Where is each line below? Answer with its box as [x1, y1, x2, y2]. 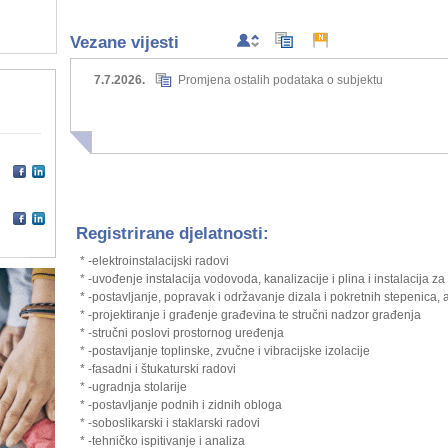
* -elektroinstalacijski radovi [79, 254, 229, 268]
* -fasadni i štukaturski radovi [79, 362, 236, 376]
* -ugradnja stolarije [79, 380, 187, 394]
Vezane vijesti [69, 33, 179, 52]
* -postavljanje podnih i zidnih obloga [79, 398, 282, 412]
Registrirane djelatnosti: [75, 224, 269, 243]
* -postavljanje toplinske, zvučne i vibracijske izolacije [79, 344, 370, 358]
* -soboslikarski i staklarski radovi [79, 416, 260, 430]
